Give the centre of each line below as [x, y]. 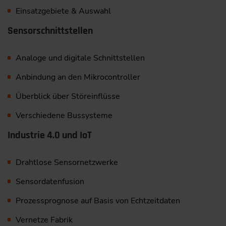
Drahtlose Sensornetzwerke [67, 162]
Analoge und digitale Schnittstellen [80, 58]
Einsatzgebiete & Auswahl [63, 11]
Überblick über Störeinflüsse [68, 96]
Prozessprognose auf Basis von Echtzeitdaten [98, 201]
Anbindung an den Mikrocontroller [78, 77]
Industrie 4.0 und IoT [50, 135]
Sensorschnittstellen [50, 31]
